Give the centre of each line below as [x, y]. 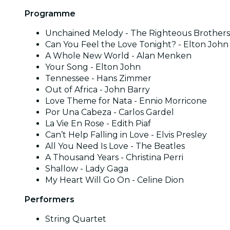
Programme [50, 13]
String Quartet [76, 219]
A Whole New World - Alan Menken [118, 55]
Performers [50, 199]
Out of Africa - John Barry [98, 89]
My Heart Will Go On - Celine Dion [114, 180]
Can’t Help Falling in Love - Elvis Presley [126, 135]
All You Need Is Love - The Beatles [115, 146]
